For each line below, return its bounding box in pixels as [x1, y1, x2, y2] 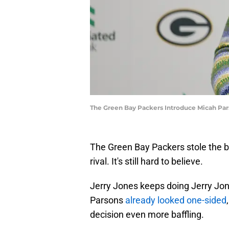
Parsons [90, 195, 125, 206]
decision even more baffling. [90, 209, 204, 220]
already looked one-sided [125, 195, 226, 206]
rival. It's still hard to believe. [90, 156, 203, 167]
